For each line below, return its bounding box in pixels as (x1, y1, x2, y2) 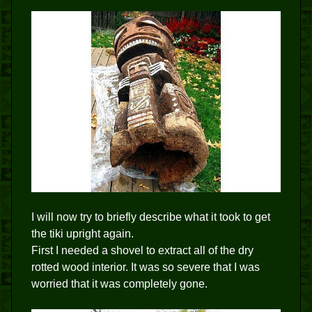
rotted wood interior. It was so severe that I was (31, 261, 260, 274)
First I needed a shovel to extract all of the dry (31, 244, 253, 257)
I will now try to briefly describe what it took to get (31, 211, 270, 224)
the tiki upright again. (31, 228, 134, 240)
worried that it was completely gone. (31, 278, 208, 290)
